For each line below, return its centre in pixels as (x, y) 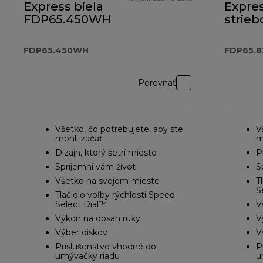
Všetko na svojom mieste (107, 181)
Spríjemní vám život (95, 167)
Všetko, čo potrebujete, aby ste (119, 129)
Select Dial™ (81, 205)
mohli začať (79, 139)
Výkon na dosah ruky (98, 219)
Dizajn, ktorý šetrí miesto (106, 153)
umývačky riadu (87, 256)
